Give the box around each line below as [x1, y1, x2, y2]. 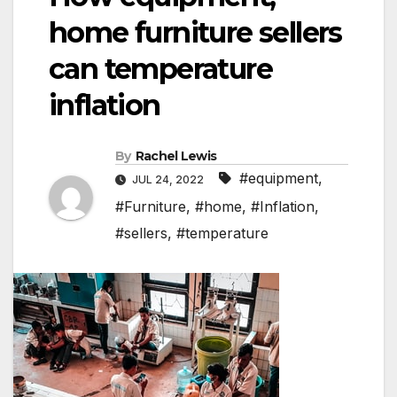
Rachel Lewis [135, 148, 217, 165]
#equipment [239, 169, 318, 188]
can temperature [49, 51, 272, 87]
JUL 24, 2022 [129, 173, 206, 187]
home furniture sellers [49, 15, 342, 51]
